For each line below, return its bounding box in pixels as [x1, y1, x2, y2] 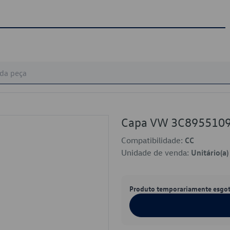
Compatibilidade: [121, 135, 185, 145]
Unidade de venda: [121, 147, 191, 158]
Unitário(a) [191, 147, 228, 158]
